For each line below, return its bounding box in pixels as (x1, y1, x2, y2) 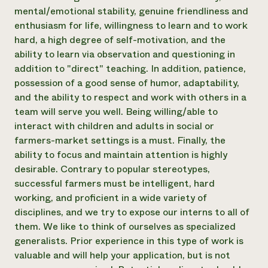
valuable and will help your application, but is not (14, 248, 230, 262)
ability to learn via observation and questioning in (14, 47, 235, 61)
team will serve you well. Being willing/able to (14, 105, 218, 118)
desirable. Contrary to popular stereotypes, (14, 162, 210, 176)
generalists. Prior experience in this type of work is (14, 234, 243, 248)
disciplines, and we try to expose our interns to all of (14, 205, 249, 219)
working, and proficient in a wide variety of (14, 191, 207, 205)
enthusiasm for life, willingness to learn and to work (14, 19, 248, 32)
